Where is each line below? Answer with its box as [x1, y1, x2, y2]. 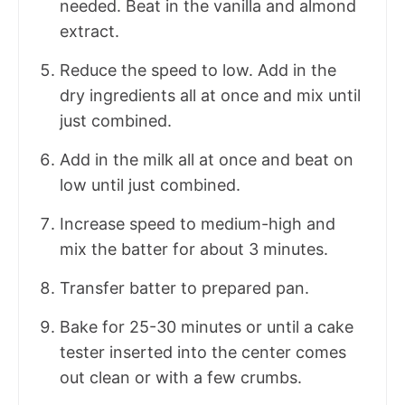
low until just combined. [60, 174, 240, 194]
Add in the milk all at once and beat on [60, 149, 353, 169]
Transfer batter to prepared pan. [60, 278, 309, 297]
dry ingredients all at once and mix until [60, 85, 361, 105]
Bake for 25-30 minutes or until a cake [60, 316, 353, 336]
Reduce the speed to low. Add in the [60, 60, 336, 80]
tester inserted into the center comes [60, 342, 346, 362]
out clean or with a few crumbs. [60, 367, 302, 387]
